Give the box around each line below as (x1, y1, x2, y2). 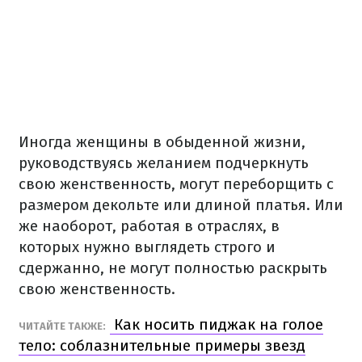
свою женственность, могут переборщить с (19, 175, 334, 193)
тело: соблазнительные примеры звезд (19, 336, 305, 355)
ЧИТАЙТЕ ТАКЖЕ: (19, 320, 106, 332)
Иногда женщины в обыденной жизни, (19, 133, 305, 151)
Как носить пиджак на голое (110, 315, 323, 334)
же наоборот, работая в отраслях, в (19, 217, 280, 235)
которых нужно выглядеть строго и (19, 238, 276, 256)
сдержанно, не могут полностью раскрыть (19, 259, 327, 277)
